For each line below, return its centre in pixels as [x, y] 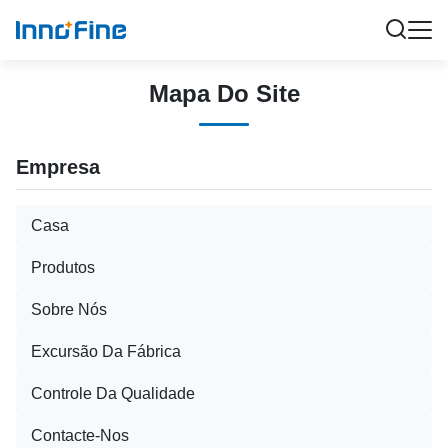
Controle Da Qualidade [113, 393]
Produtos [63, 267]
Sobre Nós [69, 309]
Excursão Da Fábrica [106, 351]
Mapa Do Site [224, 93]
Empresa [58, 167]
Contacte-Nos [80, 435]
